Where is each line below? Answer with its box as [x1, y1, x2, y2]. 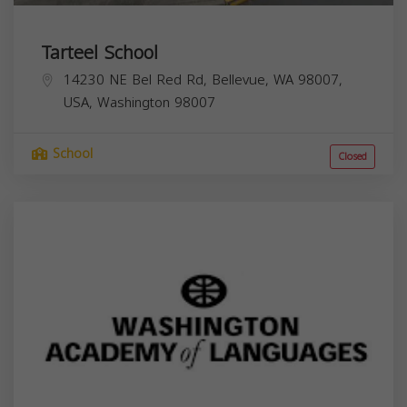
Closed [338, 146, 367, 166]
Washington [97, 89, 170, 115]
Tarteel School [41, 35, 158, 70]
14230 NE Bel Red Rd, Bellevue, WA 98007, [64, 66, 342, 93]
